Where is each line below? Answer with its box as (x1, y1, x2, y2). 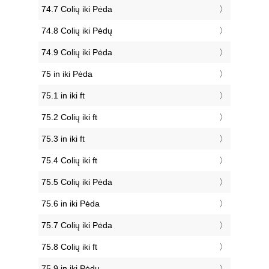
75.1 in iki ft (41, 91, 85, 101)
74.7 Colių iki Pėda (41, 4, 112, 14)
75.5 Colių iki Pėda (41, 177, 112, 187)
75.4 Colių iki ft (41, 156, 97, 166)
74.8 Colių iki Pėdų (41, 26, 112, 36)
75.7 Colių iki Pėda (41, 220, 112, 231)
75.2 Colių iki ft (41, 112, 97, 122)
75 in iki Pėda (41, 69, 92, 79)
